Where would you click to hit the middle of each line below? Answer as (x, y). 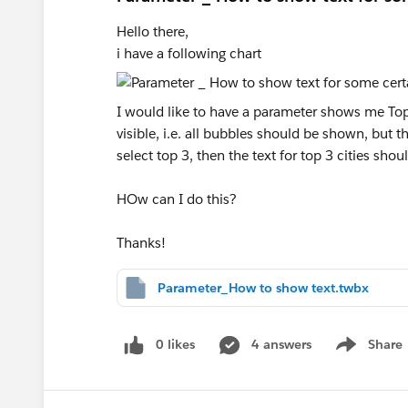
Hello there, (153, 31)
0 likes (175, 344)
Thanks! (141, 243)
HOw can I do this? (177, 199)
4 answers (281, 344)
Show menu (367, 354)
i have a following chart (189, 53)
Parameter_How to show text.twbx (263, 288)
